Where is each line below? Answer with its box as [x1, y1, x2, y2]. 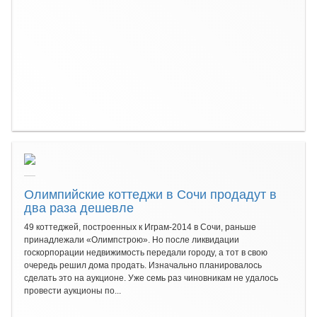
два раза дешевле [24, 197, 134, 216]
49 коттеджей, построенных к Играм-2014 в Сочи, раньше [24, 222, 256, 232]
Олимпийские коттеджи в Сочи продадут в [24, 184, 277, 202]
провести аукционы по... [24, 286, 121, 296]
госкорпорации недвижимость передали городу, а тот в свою [24, 248, 267, 258]
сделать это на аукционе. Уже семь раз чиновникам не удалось [24, 273, 278, 283]
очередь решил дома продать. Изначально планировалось [24, 260, 262, 270]
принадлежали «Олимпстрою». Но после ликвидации [24, 235, 239, 245]
